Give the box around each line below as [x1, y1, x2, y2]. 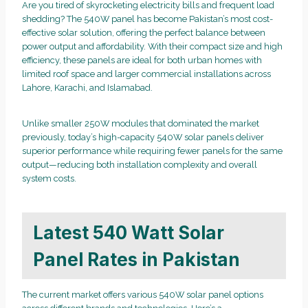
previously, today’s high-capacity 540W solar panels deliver [22, 132, 264, 143]
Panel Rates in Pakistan [33, 248, 240, 270]
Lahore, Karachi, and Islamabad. [22, 82, 153, 93]
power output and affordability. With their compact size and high [22, 41, 283, 52]
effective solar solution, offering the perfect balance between [22, 27, 265, 38]
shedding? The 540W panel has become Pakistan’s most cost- [22, 14, 273, 25]
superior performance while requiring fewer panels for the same [22, 146, 283, 157]
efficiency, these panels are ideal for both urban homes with [22, 55, 262, 66]
